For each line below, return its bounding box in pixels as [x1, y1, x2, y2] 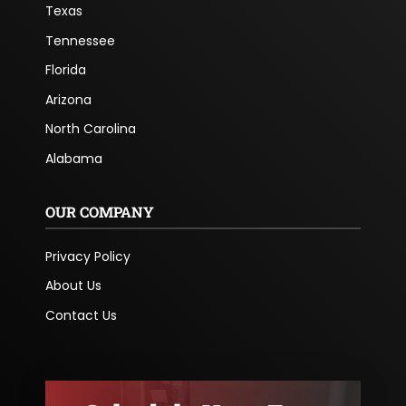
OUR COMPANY [44, 201, 154, 221]
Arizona [44, 90, 92, 109]
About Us [44, 276, 101, 295]
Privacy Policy [44, 246, 130, 266]
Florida [44, 61, 86, 80]
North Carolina [44, 120, 136, 139]
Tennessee [44, 31, 115, 50]
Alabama [44, 149, 102, 168]
